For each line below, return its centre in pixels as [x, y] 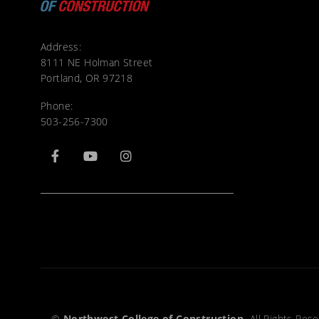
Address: [61, 46]
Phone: [57, 105]
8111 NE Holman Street [97, 62]
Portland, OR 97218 [87, 78]
